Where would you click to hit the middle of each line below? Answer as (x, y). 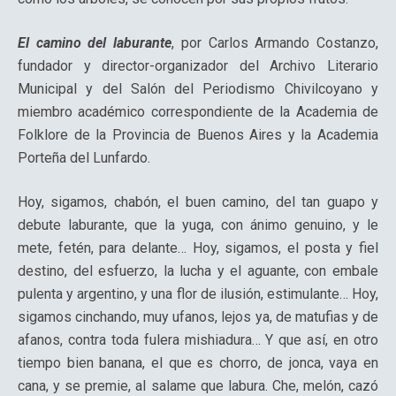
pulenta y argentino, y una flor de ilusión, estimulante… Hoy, (198, 294)
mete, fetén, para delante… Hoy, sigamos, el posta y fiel (198, 248)
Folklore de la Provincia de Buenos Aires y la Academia (198, 135)
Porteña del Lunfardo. (84, 158)
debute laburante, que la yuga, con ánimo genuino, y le (198, 225)
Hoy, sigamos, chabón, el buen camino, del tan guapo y (198, 202)
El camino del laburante (95, 43)
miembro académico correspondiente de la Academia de (198, 112)
